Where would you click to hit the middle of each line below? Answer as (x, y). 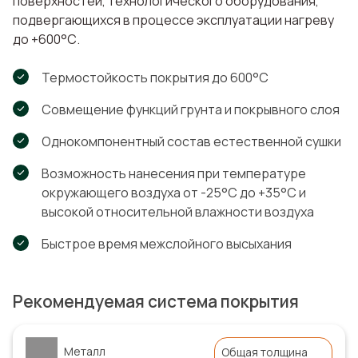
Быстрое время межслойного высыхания (167, 243)
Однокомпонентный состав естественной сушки (191, 141)
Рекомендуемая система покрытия (156, 301)
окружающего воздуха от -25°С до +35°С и (174, 192)
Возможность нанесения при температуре (174, 173)
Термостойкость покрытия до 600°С (155, 77)
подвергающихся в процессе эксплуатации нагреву (173, 20)
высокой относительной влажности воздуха (178, 211)
